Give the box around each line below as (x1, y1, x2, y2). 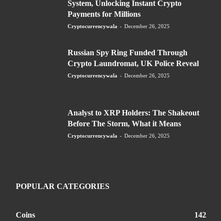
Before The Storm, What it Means (68, 119, 181, 128)
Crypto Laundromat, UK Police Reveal (68, 59, 199, 68)
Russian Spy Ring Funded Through (68, 48, 187, 57)
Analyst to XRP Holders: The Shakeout (68, 109, 199, 117)
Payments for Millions (68, 10, 141, 19)
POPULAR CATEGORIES (16, 182, 110, 190)
